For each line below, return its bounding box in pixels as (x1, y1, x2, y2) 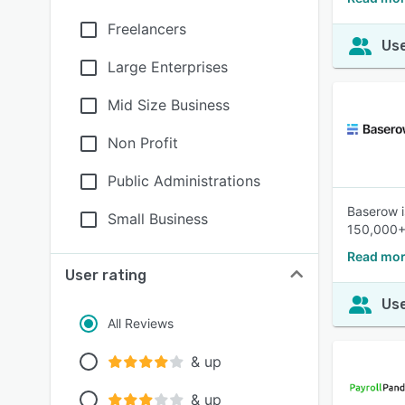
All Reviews (108, 316, 174, 331)
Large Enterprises (108, 58, 228, 76)
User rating (65, 267, 146, 284)
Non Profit (108, 134, 178, 152)
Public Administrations (108, 172, 260, 190)
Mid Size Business (108, 96, 230, 114)
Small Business (108, 210, 208, 228)
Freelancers (108, 20, 186, 38)
